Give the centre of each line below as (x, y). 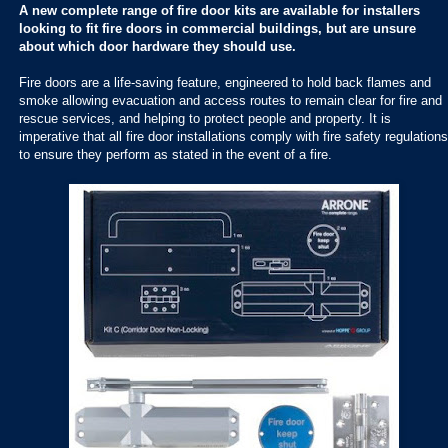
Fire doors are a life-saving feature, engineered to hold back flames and (225, 83)
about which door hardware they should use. (157, 47)
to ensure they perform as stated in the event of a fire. (177, 155)
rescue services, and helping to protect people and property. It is (205, 119)
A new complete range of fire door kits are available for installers (219, 11)
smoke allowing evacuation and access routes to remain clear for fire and (230, 101)
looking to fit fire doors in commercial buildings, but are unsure (217, 29)
